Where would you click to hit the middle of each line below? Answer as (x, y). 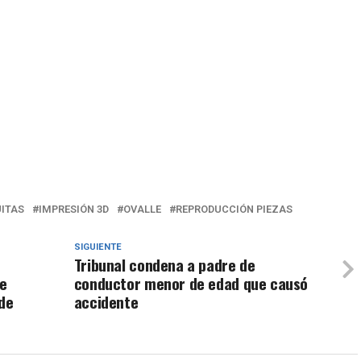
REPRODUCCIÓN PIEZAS (234, 210)
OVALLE (142, 210)
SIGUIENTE (98, 247)
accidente (106, 302)
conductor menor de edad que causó (191, 284)
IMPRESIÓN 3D (74, 210)
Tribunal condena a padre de (164, 265)
